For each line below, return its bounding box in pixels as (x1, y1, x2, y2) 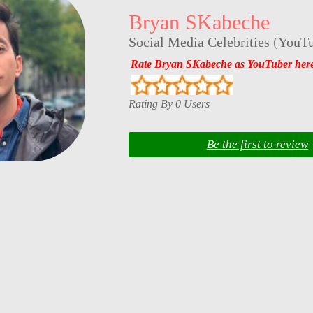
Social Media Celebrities (128, 34, 270, 50)
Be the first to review (206, 138, 308, 152)
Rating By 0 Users (128, 97, 210, 110)
